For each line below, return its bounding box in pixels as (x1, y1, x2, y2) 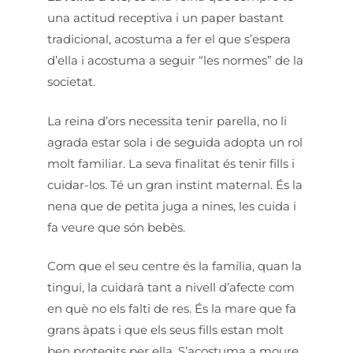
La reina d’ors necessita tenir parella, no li (47, 113, 287, 128)
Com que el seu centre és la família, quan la (47, 258, 302, 273)
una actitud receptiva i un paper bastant (47, 10, 284, 25)
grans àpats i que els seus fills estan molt (47, 322, 284, 337)
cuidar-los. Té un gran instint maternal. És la (47, 176, 303, 192)
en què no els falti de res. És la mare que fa (47, 301, 296, 316)
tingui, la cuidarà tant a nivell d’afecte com (47, 280, 295, 295)
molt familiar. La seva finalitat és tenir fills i (47, 155, 295, 171)
